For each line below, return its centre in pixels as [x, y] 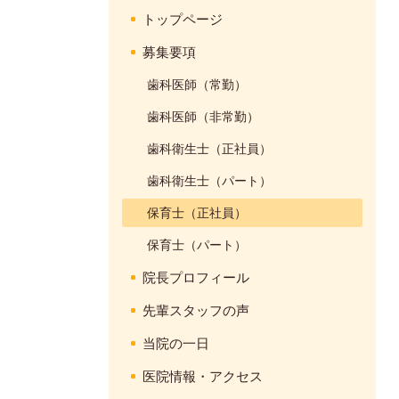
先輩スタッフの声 [196, 309]
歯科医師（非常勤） [203, 116]
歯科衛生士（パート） [209, 180]
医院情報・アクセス [203, 375]
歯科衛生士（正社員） [209, 148]
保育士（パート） [197, 244]
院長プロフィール [196, 277]
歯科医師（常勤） [197, 84]
